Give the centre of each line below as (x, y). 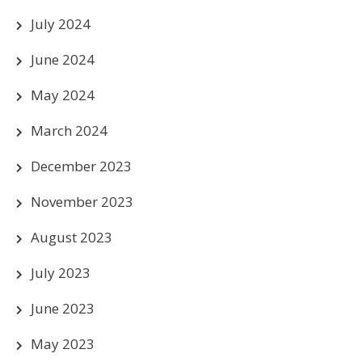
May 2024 (63, 95)
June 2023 (63, 308)
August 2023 (72, 237)
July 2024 (61, 23)
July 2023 (61, 272)
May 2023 (63, 343)
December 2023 (81, 166)
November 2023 (82, 201)
